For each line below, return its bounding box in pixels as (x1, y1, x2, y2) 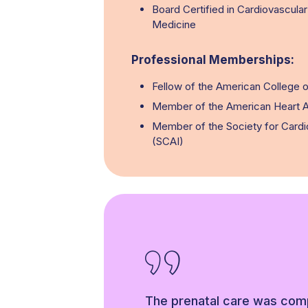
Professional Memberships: (131, 53, 294, 67)
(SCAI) (152, 135, 184, 148)
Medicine (152, 18, 196, 31)
